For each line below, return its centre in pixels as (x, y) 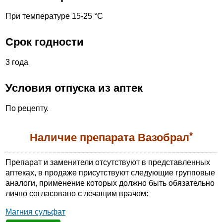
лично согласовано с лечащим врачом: (77, 194)
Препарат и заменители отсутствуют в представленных (108, 163)
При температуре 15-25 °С (54, 16)
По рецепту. (27, 109)
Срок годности (45, 42)
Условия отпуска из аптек (74, 88)
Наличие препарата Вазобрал (109, 138)
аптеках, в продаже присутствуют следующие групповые (110, 173)
